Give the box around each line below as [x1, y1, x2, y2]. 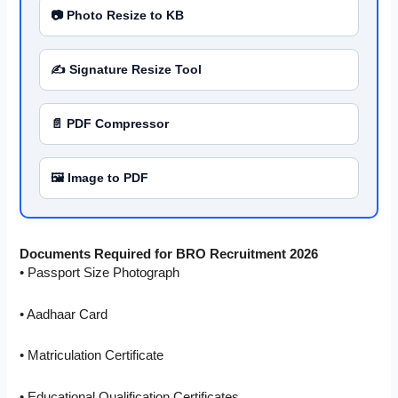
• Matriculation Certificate [20, 348, 164, 363]
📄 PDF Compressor [51, 116, 170, 131]
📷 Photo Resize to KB [51, 8, 185, 23]
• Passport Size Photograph [20, 266, 180, 281]
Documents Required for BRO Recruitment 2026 [20, 247, 319, 262]
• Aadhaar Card [20, 306, 108, 322]
